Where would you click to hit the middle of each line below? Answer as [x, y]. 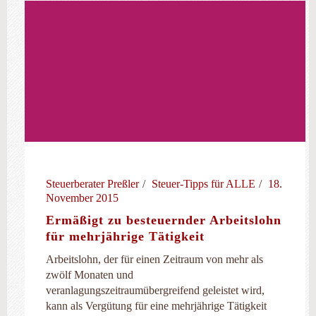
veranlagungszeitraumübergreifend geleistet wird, [155, 290]
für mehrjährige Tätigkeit [125, 236]
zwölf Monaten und [90, 275]
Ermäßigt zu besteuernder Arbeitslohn [164, 220]
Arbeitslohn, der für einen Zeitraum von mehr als [154, 259]
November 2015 [82, 198]
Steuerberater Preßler [92, 184]
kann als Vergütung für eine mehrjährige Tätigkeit [156, 306]
